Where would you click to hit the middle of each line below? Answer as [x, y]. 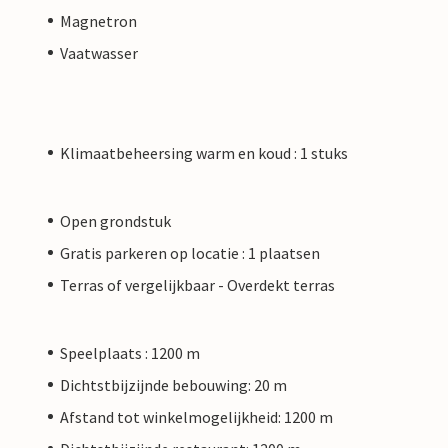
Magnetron [98, 20]
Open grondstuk [115, 220]
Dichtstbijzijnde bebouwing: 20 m [173, 384]
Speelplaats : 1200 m [130, 352]
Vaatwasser [99, 52]
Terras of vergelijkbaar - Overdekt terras [197, 284]
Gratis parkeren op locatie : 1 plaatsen [190, 252]
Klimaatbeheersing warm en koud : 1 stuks [204, 152]
